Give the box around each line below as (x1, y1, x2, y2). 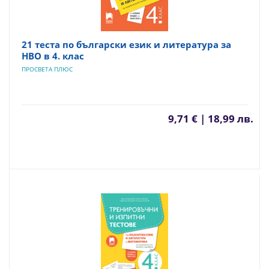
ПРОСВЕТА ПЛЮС (22, 65, 73, 73)
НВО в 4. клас (22, 50, 84, 62)
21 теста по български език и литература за (22, 38, 231, 50)
